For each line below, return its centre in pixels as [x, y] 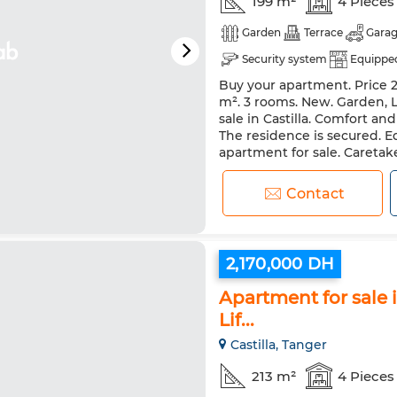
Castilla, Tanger [279, 345]
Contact [316, 193]
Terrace [323, 32]
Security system [284, 59]
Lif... [237, 320]
